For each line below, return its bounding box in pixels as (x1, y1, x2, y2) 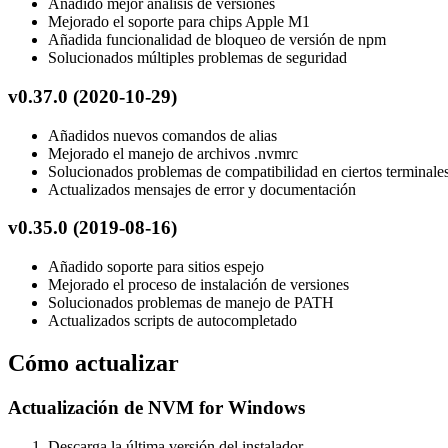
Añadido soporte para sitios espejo (48, 258, 264, 276)
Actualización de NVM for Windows (8, 396, 310, 418)
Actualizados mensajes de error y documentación (48, 180, 356, 198)
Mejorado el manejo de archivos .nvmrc (48, 144, 298, 162)
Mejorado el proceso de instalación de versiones (48, 276, 349, 294)
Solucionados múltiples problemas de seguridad (48, 49, 347, 67)
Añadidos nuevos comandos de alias (48, 126, 277, 144)
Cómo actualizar (8, 350, 185, 377)
